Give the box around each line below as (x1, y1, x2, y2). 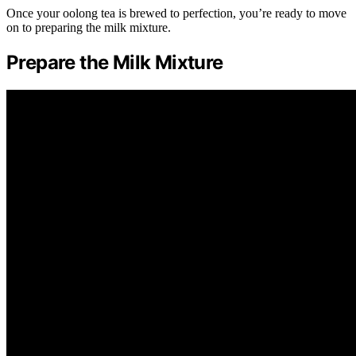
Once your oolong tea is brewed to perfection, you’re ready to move (6, 6, 346, 20)
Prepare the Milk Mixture (6, 50, 223, 74)
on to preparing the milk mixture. (6, 20, 171, 34)
